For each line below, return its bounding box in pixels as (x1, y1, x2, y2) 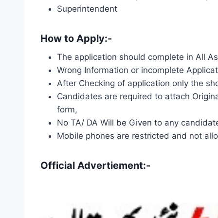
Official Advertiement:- (40, 159, 150, 171)
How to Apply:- (40, 32, 112, 44)
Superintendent (57, 3, 117, 14)
